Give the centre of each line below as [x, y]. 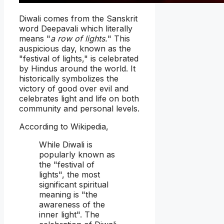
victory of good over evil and [74, 89]
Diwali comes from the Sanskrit [78, 19]
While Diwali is [66, 145]
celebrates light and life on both [79, 99]
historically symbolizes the [69, 79]
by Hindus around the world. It [77, 69]
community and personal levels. [79, 109]
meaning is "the [68, 195]
